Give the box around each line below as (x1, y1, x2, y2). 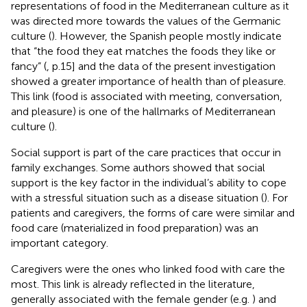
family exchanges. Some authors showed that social (11, 160, 265, 174)
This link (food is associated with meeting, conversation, (11, 89, 282, 103)
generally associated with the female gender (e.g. (11, 292, 252, 306)
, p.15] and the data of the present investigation (47, 59, 275, 73)
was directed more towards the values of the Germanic (11, 14, 281, 27)
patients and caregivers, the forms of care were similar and (11, 206, 295, 219)
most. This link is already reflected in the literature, (11, 277, 255, 291)
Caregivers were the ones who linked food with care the (11, 262, 285, 275)
